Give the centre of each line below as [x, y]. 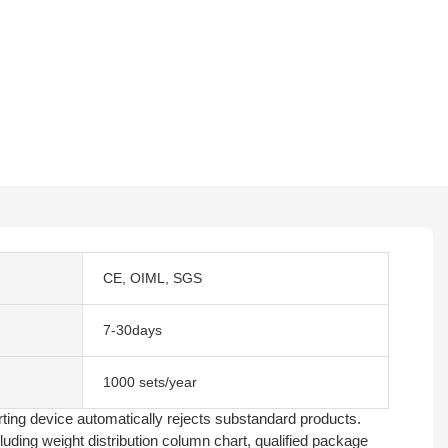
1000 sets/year [149, 381]
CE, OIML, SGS [152, 277]
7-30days [132, 329]
